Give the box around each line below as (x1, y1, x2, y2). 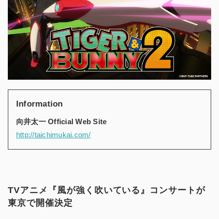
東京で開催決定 (8, 197, 73, 208)
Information (16, 99, 63, 109)
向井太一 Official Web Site (16, 117, 107, 126)
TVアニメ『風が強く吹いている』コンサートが (8, 185, 206, 195)
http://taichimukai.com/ (16, 130, 91, 139)
